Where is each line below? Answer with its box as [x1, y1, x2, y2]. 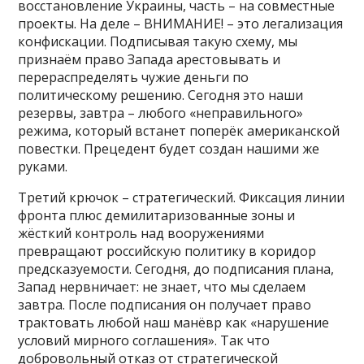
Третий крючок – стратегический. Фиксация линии [18, 188, 345, 207]
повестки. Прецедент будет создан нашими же [18, 140, 320, 158]
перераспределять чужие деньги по [18, 68, 249, 87]
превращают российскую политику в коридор [18, 242, 317, 261]
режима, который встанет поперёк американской [18, 122, 340, 141]
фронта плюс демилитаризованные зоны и [18, 206, 296, 225]
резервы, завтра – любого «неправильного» [18, 104, 304, 123]
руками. [18, 158, 68, 176]
